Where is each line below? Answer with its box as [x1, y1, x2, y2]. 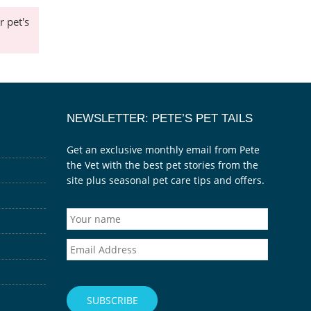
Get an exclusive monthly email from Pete [67, 143, 260, 157]
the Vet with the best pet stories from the [67, 158, 258, 172]
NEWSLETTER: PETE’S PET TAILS [67, 110, 253, 125]
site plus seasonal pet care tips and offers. [67, 174, 264, 187]
